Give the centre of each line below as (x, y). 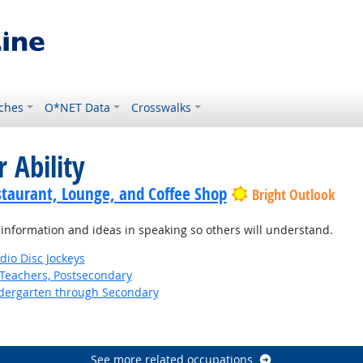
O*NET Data (78, 107)
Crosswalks (162, 107)
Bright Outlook (293, 195)
